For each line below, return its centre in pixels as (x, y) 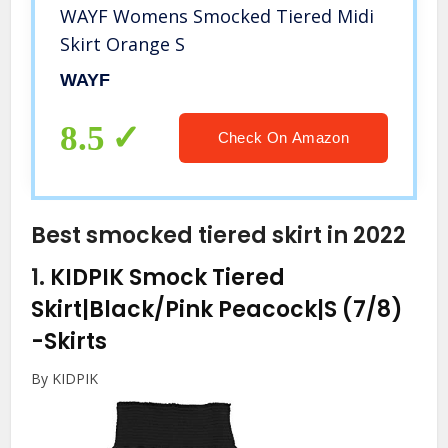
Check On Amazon (283, 138)
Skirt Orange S (123, 44)
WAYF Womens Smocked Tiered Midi (217, 16)
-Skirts (69, 342)
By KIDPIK (65, 379)
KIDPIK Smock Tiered (168, 278)
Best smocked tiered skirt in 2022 (219, 236)
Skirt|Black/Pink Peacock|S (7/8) (217, 310)
